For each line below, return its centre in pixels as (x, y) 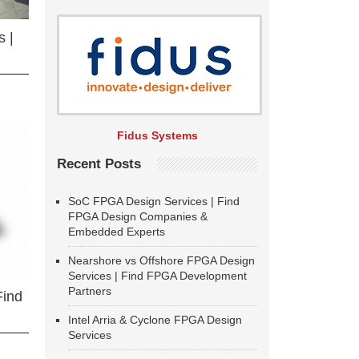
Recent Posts (99, 164)
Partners (90, 291)
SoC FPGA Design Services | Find (154, 201)
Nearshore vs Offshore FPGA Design (161, 260)
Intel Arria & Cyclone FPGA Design (155, 320)
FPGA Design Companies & (138, 216)
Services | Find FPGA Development (157, 276)
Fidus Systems (157, 135)
